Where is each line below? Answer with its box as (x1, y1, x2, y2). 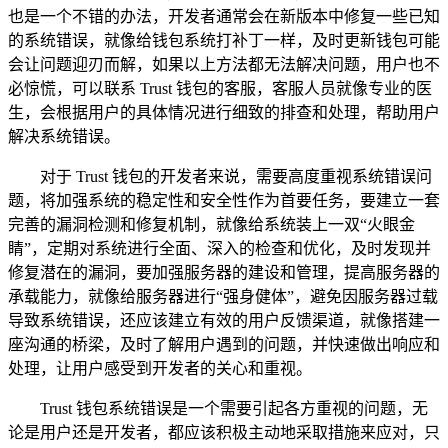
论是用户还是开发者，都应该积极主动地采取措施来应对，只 (8, 423, 440, 441)
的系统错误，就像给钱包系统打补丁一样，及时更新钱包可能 (8, 31, 440, 49)
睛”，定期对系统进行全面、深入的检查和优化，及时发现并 (8, 239, 431, 257)
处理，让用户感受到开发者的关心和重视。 (8, 359, 312, 377)
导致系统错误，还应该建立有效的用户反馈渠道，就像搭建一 (8, 311, 440, 329)
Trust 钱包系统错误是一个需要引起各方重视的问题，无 (40, 399, 428, 417)
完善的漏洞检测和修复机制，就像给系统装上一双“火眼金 (8, 215, 415, 233)
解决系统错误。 (8, 127, 120, 145)
